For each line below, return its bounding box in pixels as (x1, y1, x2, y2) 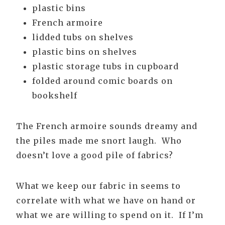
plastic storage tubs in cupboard (32, 61, 179, 72)
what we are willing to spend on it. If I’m (16, 210, 203, 220)
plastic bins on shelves (32, 47, 137, 57)
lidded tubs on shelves (32, 32, 134, 43)
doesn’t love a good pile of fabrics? (16, 150, 173, 161)
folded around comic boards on (32, 76, 173, 86)
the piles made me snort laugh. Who (16, 136, 182, 146)
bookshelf (32, 90, 77, 101)
